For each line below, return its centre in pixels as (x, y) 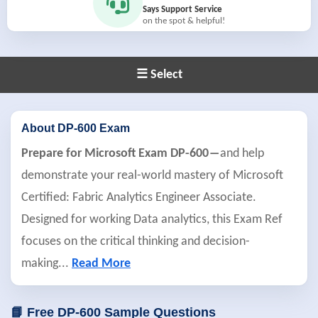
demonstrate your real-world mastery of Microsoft (152, 176)
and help (242, 154)
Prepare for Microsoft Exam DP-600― (121, 154)
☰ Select (159, 75)
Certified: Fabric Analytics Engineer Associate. (139, 198)
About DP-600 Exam (76, 128)
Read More (101, 264)
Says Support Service (182, 10)
